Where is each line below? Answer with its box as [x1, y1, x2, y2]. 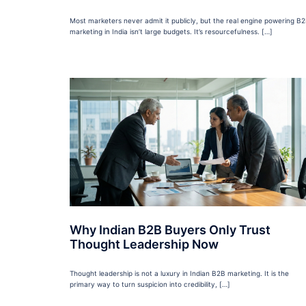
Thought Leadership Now [70, 237, 219, 252]
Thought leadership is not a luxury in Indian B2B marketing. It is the [70, 269, 289, 278]
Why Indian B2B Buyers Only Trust [70, 223, 270, 238]
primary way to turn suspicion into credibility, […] [70, 280, 230, 289]
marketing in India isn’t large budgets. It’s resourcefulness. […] [70, 27, 273, 36]
